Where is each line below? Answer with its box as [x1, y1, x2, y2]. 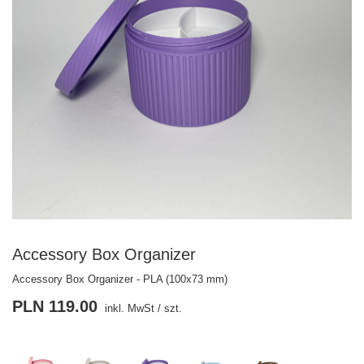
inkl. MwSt [102, 302, 154, 314]
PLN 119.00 [12, 297, 97, 315]
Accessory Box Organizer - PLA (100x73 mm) [12, 273, 227, 285]
